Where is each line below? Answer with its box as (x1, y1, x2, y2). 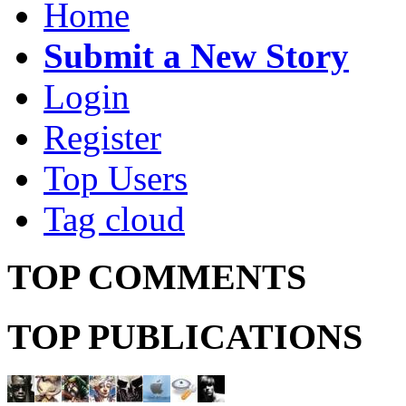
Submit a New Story (43, 35, 349, 75)
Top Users (43, 158, 188, 198)
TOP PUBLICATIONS (7, 316, 362, 358)
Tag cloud (43, 198, 185, 238)
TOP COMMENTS (7, 256, 306, 298)
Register (43, 117, 161, 157)
